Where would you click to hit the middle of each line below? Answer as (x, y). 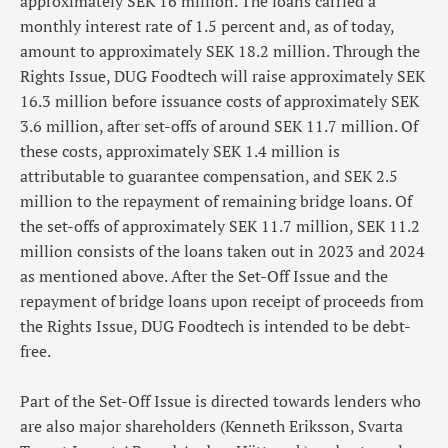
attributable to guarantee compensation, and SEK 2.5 (209, 175)
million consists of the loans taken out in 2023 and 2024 (222, 250)
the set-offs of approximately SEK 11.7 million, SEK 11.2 (220, 225)
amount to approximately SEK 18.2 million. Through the (220, 50)
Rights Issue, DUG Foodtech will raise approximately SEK (222, 75)
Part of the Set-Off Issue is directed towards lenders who (220, 400)
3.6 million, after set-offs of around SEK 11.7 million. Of (219, 125)
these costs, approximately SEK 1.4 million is (180, 150)
